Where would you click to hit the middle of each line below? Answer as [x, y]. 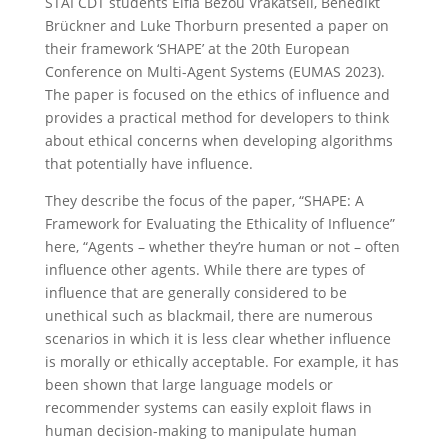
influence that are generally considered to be [195, 292]
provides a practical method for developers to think [216, 117]
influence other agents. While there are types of [204, 269]
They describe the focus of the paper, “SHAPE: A [204, 200]
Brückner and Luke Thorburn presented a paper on [216, 25]
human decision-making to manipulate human [200, 430]
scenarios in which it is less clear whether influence [217, 338]
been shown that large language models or [188, 384]
